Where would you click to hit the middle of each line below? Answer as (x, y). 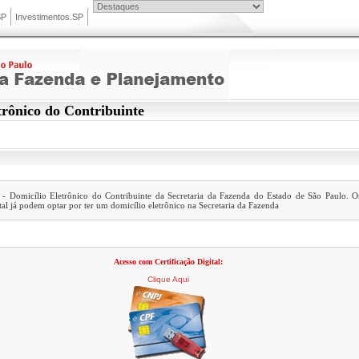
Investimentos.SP (49, 17)
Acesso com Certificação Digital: (168, 262)
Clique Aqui (168, 279)
